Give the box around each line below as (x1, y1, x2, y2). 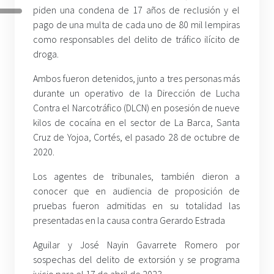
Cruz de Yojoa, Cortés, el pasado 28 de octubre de (33, 131, 240, 144)
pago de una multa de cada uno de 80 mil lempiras (33, 18, 240, 31)
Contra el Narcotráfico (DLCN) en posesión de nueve (33, 102, 240, 114)
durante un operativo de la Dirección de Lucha (33, 87, 240, 100)
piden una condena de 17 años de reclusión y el (33, 4, 240, 17)
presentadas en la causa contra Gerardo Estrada (33, 214, 225, 227)
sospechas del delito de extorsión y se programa (33, 253, 240, 266)
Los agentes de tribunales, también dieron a (33, 170, 240, 183)
